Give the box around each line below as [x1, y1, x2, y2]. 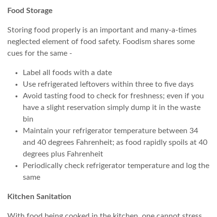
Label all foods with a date [23, 68, 112, 77]
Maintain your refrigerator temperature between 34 [23, 126, 198, 135]
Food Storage [7, 6, 53, 15]
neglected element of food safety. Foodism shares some [7, 37, 195, 46]
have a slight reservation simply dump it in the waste [23, 103, 201, 111]
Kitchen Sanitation [7, 192, 71, 201]
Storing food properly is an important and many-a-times [7, 26, 197, 34]
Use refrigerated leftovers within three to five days [23, 80, 194, 88]
